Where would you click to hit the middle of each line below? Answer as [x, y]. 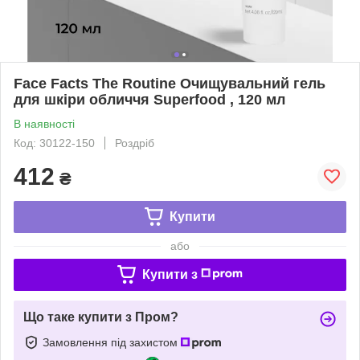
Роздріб [135, 143]
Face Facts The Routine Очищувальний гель [170, 83]
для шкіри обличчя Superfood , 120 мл [149, 99]
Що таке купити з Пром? [101, 317]
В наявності [44, 123]
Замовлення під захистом [112, 342]
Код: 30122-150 [54, 143]
